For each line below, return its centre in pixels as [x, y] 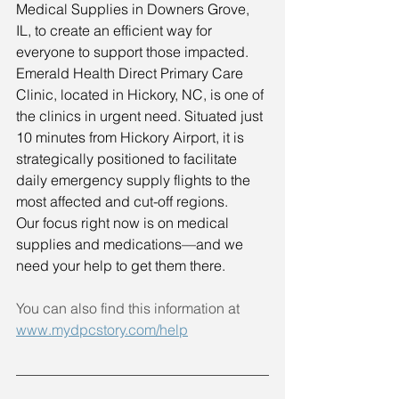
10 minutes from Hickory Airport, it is [132, 137]
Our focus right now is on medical [124, 222]
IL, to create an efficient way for [116, 30]
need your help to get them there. [121, 265]
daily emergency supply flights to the [135, 179]
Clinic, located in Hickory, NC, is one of [142, 94]
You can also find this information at [130, 308]
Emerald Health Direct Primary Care [131, 73]
